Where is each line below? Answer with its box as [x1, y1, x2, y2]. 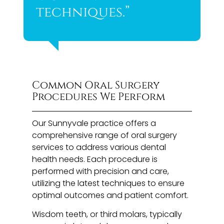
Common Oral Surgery [32, 78, 160, 92]
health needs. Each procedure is [32, 153, 158, 165]
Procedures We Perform [32, 89, 165, 104]
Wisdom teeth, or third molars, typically [32, 208, 182, 220]
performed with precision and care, [32, 165, 169, 177]
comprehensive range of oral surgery [32, 129, 177, 141]
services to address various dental [32, 141, 166, 153]
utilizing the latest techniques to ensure [32, 177, 185, 189]
